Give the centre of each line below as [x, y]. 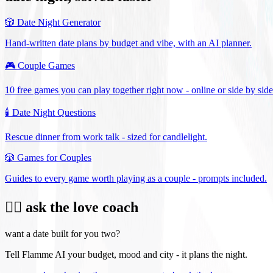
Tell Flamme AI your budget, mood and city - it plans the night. [126, 254]
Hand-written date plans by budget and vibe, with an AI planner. [128, 43]
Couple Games [46, 66]
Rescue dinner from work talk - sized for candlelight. [106, 137]
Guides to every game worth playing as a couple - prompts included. [136, 179]
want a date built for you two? [62, 233]
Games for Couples [54, 158]
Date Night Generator [59, 23]
